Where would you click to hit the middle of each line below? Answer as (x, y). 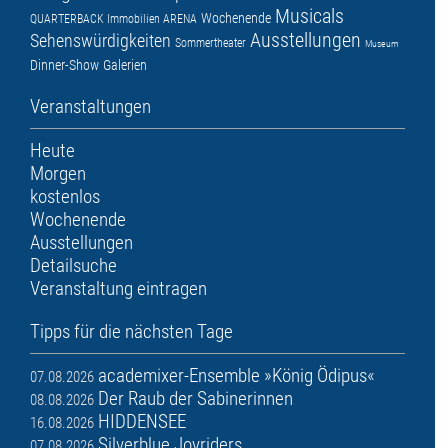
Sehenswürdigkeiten (100, 41)
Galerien (125, 65)
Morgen (58, 174)
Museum (382, 44)
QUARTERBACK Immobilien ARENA (113, 19)
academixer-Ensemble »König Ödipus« (236, 376)
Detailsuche (73, 266)
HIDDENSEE (142, 422)
